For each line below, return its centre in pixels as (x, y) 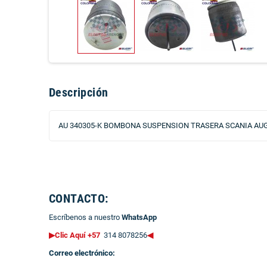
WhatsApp (139, 217)
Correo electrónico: (82, 253)
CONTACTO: (79, 199)
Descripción (79, 92)
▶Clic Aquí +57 (75, 235)
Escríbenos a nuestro (85, 217)
